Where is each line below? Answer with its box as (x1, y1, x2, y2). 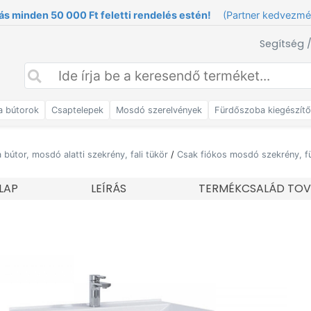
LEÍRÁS (90, 180, 126, 196)
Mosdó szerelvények (116, 105, 202, 115)
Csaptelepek (51, 105, 103, 115)
